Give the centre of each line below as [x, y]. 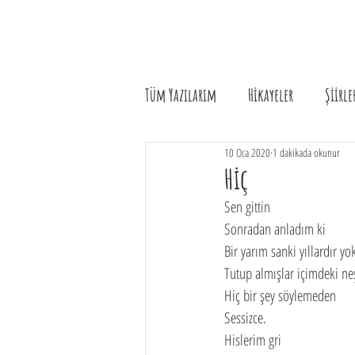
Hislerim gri [253, 340]
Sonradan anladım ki [275, 229]
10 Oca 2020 [247, 152]
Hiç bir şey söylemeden [280, 296]
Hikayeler [271, 94]
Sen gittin [247, 207]
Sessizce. [245, 318]
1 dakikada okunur [306, 152]
